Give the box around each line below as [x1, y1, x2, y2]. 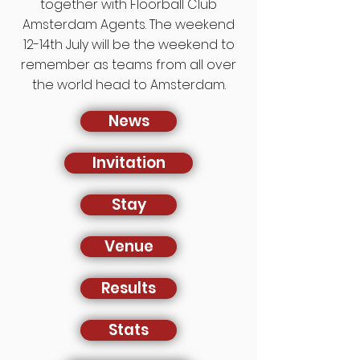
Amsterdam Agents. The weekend [22, 15, 235, 34]
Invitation [92, 152, 166, 174]
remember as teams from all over [21, 55, 236, 74]
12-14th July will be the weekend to [22, 35, 235, 54]
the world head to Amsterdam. [31, 76, 226, 94]
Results [101, 277, 156, 299]
